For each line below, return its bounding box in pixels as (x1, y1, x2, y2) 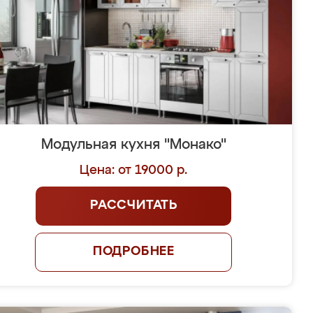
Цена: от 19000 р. (80, 164, 188, 177)
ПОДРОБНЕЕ (92, 245, 175, 258)
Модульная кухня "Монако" (41, 138, 226, 152)
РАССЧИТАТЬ (89, 199, 177, 212)
